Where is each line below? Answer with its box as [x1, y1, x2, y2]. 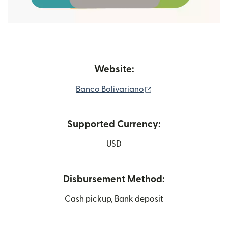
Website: [94, 64, 134, 74]
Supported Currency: [67, 119, 161, 129]
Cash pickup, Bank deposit [65, 194, 163, 203]
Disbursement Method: [63, 174, 165, 184]
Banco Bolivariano [76, 84, 144, 93]
